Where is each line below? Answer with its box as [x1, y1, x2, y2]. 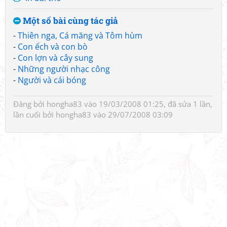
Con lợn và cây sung [18, 52, 93, 63]
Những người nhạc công [18, 63, 110, 74]
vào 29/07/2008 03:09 [91, 109, 173, 120]
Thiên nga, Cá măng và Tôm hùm [18, 30, 142, 41]
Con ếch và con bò [18, 41, 88, 52]
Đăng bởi [13, 99, 47, 109]
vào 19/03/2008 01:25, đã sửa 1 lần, [82, 99, 212, 109]
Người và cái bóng [18, 74, 86, 86]
